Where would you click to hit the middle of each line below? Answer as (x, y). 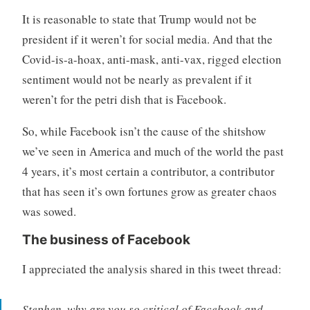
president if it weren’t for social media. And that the (147, 39)
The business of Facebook (106, 239)
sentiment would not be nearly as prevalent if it (137, 80)
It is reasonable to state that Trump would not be (139, 19)
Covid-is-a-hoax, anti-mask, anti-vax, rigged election (152, 60)
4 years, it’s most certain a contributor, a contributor (148, 172)
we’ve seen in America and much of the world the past (153, 152)
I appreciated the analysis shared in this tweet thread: (152, 268)
